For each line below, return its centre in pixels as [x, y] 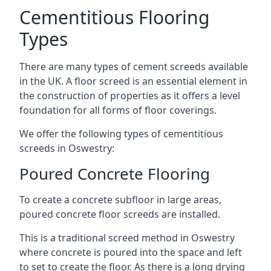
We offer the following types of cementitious [121, 134]
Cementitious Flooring [114, 17]
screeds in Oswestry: [67, 148]
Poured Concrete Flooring [115, 174]
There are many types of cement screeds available [134, 67]
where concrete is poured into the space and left [131, 252]
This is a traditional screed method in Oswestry [127, 238]
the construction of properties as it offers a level [130, 96]
